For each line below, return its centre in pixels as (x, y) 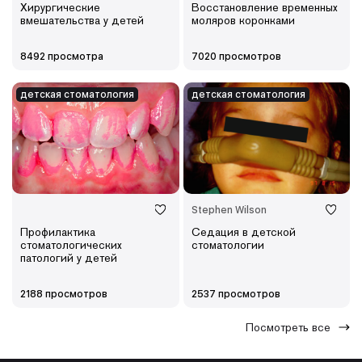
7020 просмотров (236, 56)
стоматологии (227, 244)
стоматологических (71, 244)
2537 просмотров (236, 294)
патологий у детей (69, 257)
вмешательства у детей (82, 20)
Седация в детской (243, 232)
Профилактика (58, 232)
